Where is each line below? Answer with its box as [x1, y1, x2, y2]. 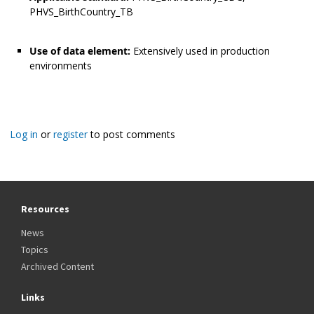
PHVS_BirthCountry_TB [29, 5, 133, 19]
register [53, 128, 88, 142]
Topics [21, 243, 48, 257]
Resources [21, 203, 69, 216]
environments [29, 59, 92, 73]
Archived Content [21, 260, 94, 273]
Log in [10, 128, 38, 142]
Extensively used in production [133, 44, 270, 58]
